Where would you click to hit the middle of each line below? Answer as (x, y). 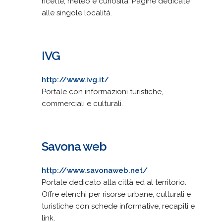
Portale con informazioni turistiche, (102, 91)
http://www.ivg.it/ (75, 80)
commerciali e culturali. (82, 103)
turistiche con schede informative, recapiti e (118, 206)
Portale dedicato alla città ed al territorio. (114, 182)
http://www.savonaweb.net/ (94, 170)
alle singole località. (77, 13)
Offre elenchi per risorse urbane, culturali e (116, 194)
